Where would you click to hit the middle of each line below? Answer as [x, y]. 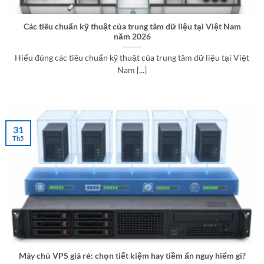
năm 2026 [132, 36]
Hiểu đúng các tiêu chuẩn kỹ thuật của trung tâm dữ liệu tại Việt [132, 57]
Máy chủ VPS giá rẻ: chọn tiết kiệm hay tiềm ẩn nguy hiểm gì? [132, 256]
